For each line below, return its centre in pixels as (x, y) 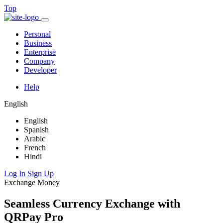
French (35, 148)
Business (38, 43)
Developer (40, 70)
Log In (15, 173)
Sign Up (41, 173)
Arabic (35, 139)
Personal (37, 34)
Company (39, 61)
